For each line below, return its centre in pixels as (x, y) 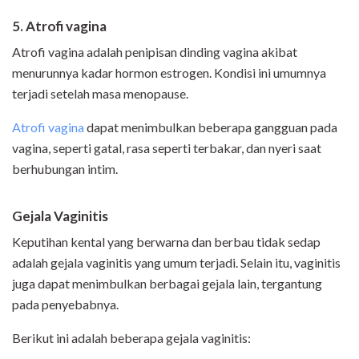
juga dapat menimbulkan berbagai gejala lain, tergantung (167, 284)
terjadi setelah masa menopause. (100, 94)
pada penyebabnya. (65, 305)
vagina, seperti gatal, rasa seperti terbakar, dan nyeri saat (167, 148)
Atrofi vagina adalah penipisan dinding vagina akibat (155, 52)
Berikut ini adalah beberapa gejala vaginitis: (131, 338)
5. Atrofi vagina (59, 26)
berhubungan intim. (65, 169)
